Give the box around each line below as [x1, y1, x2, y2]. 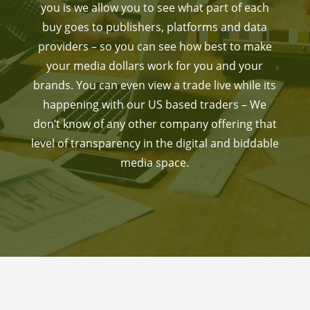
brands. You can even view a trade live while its [33, 77, 277, 93]
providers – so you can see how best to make [37, 39, 272, 54]
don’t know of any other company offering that [33, 116, 277, 131]
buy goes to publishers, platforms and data [42, 19, 268, 35]
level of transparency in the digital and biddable [30, 136, 279, 151]
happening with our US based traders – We [43, 97, 267, 112]
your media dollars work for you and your [46, 58, 264, 73]
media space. [120, 155, 190, 170]
